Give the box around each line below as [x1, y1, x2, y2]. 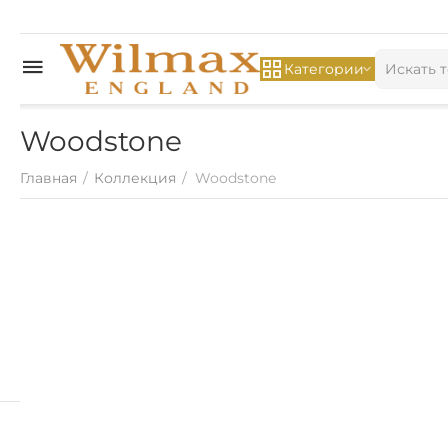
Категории [284, 60, 364, 78]
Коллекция [94, 169, 176, 187]
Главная [20, 169, 77, 187]
